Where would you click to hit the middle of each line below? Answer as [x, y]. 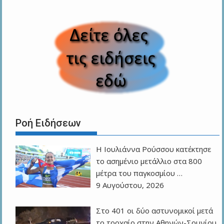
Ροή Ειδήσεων [48, 123]
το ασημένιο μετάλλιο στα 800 [149, 161]
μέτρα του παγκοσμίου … [139, 173]
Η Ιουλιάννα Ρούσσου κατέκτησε [154, 149]
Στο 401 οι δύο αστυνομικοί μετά [155, 210]
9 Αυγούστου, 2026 [130, 185]
